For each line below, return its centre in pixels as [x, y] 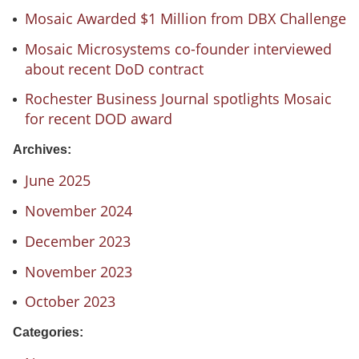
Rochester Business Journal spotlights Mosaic [178, 99]
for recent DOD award [98, 119]
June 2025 [57, 181]
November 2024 [78, 211]
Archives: [42, 150]
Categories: [48, 333]
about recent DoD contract [114, 69]
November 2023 [78, 271]
